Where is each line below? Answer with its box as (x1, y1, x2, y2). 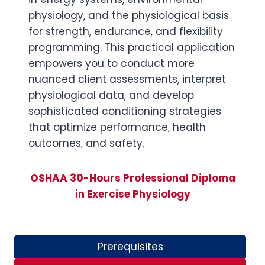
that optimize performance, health (28, 120, 206, 134)
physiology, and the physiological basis (28, 8, 229, 22)
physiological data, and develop (28, 88, 194, 102)
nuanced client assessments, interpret (28, 72, 226, 86)
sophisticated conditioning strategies (28, 104, 221, 118)
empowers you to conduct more (28, 56, 195, 70)
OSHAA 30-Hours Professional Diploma (30, 171, 235, 185)
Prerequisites (97, 240, 163, 254)
